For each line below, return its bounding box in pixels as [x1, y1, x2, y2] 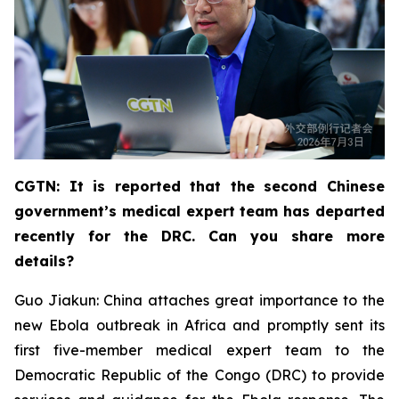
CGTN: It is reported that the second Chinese [14, 176, 385, 195]
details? [14, 251, 74, 270]
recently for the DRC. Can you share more [14, 226, 385, 245]
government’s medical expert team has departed [14, 201, 385, 220]
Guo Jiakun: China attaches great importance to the [14, 290, 385, 309]
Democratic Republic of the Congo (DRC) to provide [14, 365, 385, 384]
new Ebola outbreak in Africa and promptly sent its [14, 315, 385, 334]
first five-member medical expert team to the [14, 340, 385, 359]
